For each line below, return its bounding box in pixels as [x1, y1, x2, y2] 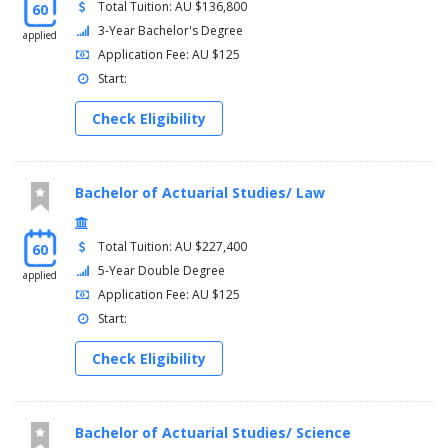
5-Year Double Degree [98, 262, 226, 280]
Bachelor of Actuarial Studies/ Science [75, 423, 351, 443]
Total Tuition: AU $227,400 [98, 238, 248, 256]
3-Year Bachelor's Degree [98, 22, 244, 40]
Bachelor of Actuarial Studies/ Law [75, 183, 325, 203]
